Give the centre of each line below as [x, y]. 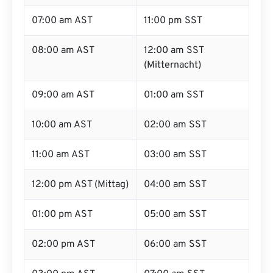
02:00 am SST [175, 125]
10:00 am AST [62, 125]
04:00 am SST [175, 185]
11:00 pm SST [173, 21]
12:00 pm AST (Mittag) [80, 185]
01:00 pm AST [62, 214]
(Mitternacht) [172, 65]
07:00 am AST [62, 21]
